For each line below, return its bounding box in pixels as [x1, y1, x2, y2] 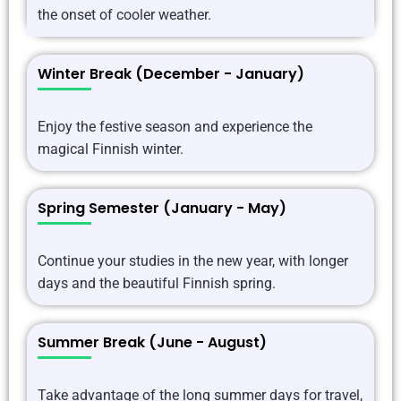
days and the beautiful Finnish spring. [38, 275, 276, 293]
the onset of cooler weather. [38, 6, 211, 24]
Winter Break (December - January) [38, 64, 304, 85]
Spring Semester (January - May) [38, 198, 286, 219]
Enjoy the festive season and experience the [38, 118, 312, 136]
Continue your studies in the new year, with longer [38, 252, 348, 270]
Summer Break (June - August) [38, 332, 267, 354]
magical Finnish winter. [38, 141, 183, 158]
